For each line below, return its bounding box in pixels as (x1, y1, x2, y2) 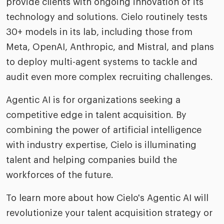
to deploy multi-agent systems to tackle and (6, 57, 197, 66)
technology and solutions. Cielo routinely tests (6, 12, 207, 21)
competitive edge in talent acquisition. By (6, 110, 186, 119)
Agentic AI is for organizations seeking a (6, 95, 180, 104)
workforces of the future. (6, 170, 113, 179)
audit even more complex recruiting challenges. (6, 72, 213, 81)
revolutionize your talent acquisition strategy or (6, 208, 212, 217)
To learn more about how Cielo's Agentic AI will (6, 193, 208, 202)
